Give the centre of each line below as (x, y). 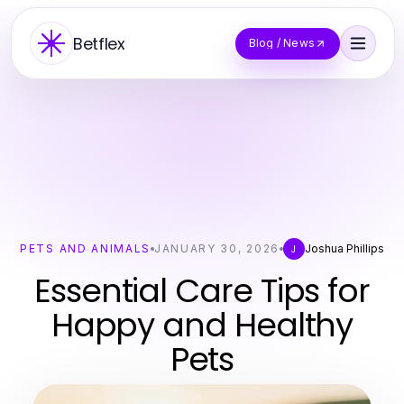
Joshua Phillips (344, 248)
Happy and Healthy (202, 325)
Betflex (99, 43)
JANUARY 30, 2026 (217, 248)
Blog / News (281, 43)
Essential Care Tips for (202, 291)
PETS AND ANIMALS (85, 248)
